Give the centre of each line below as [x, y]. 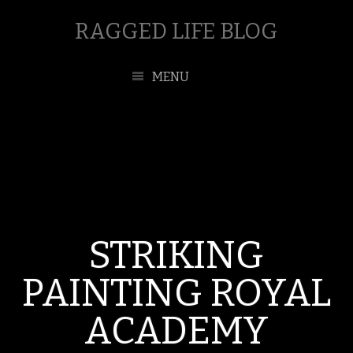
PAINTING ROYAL [176, 293]
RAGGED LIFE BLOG [176, 31]
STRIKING [176, 255]
